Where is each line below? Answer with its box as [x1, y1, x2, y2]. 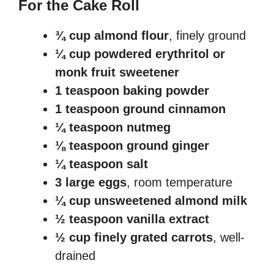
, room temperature [127, 176, 232, 190]
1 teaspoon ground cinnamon [55, 102, 226, 116]
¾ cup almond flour [55, 29, 169, 43]
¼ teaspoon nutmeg [55, 120, 171, 135]
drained [55, 249, 95, 263]
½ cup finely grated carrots [55, 231, 213, 245]
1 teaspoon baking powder [55, 84, 209, 98]
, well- [213, 231, 245, 245]
